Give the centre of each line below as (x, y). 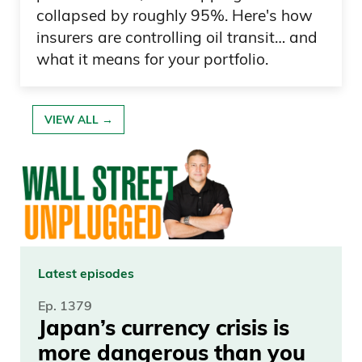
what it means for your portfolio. (152, 59)
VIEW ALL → (78, 120)
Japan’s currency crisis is (164, 328)
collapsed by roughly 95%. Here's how (175, 16)
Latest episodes (86, 274)
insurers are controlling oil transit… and (177, 38)
